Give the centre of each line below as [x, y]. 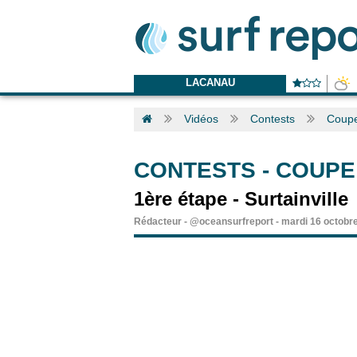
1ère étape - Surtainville [241, 199]
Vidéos [201, 119]
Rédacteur [158, 222]
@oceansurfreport [231, 222]
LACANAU [210, 82]
